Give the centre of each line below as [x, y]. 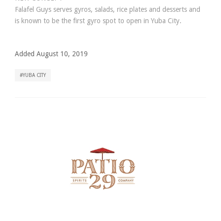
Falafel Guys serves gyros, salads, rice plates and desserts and [108, 9]
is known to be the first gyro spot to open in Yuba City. [98, 21]
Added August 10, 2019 [51, 54]
